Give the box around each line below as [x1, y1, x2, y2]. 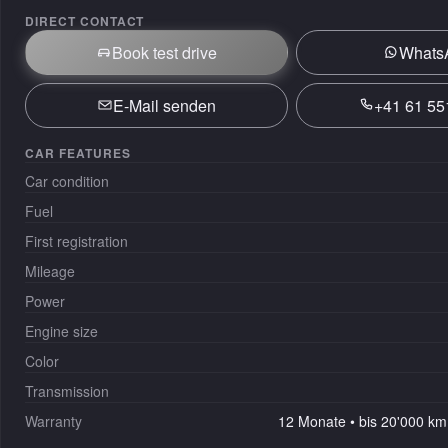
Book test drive [112, 40, 217, 64]
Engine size [25, 320, 98, 341]
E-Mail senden [113, 93, 216, 117]
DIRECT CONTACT [25, 11, 145, 30]
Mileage [25, 260, 75, 281]
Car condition [25, 170, 109, 191]
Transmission [25, 380, 109, 401]
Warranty [25, 410, 82, 431]
